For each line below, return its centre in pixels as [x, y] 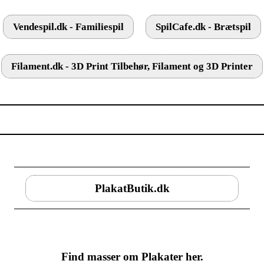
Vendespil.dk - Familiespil [68, 27]
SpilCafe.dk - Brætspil [203, 27]
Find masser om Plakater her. [132, 257]
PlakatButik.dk [132, 188]
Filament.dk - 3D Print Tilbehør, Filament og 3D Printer [132, 66]
